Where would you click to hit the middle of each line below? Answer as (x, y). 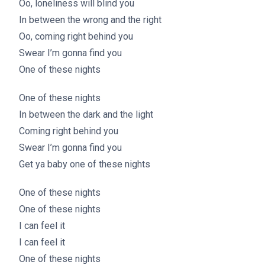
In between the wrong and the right (90, 20)
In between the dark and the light (86, 114)
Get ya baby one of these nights (85, 164)
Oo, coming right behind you (76, 36)
